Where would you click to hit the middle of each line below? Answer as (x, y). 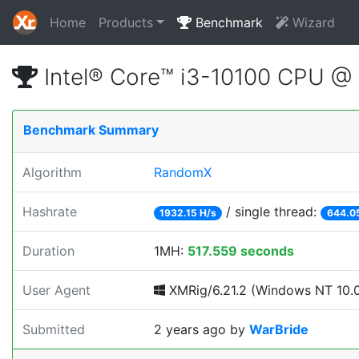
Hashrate (50, 212)
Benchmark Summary (91, 130)
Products (126, 22)
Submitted (54, 329)
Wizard (311, 22)
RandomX (183, 172)
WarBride (279, 329)
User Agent (56, 290)
